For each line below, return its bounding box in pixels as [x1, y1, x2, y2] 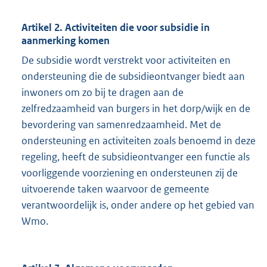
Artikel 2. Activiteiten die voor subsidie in [21, 21, 210, 35]
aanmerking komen [21, 34, 110, 48]
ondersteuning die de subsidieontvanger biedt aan [21, 70, 245, 83]
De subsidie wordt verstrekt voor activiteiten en [21, 54, 231, 67]
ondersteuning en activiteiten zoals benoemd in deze [21, 134, 256, 148]
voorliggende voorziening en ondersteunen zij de [21, 166, 238, 180]
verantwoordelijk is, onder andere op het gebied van [21, 198, 254, 212]
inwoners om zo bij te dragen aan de [21, 86, 184, 100]
